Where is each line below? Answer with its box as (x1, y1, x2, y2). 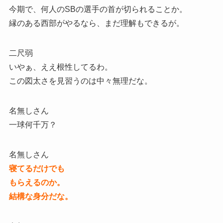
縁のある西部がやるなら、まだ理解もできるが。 (8, 18, 184, 27)
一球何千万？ (8, 120, 57, 129)
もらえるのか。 (8, 178, 65, 187)
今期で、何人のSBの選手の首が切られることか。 (8, 4, 187, 13)
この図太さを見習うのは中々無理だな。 (8, 76, 152, 85)
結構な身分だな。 (8, 192, 73, 201)
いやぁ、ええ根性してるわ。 (8, 62, 112, 71)
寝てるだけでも (8, 164, 65, 173)
